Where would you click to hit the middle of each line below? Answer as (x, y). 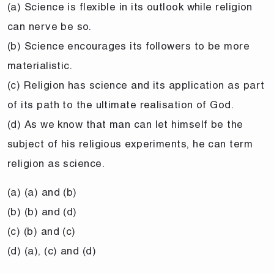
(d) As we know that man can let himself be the (125, 124)
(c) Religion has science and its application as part (136, 85)
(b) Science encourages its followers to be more (129, 46)
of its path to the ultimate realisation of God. (121, 104)
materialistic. (40, 65)
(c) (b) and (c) (42, 231)
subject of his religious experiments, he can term (130, 143)
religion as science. (56, 163)
